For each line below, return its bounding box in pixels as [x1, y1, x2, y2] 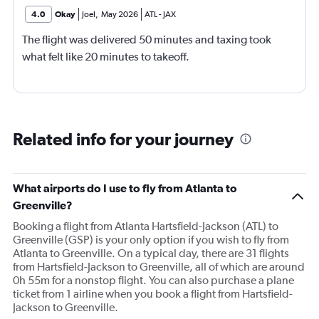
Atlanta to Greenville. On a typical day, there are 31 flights [13, 246, 289, 261]
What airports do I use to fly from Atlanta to [13, 182, 237, 195]
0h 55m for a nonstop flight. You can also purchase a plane [13, 273, 294, 288]
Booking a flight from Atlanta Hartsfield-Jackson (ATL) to [13, 219, 278, 234]
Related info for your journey [13, 129, 234, 150]
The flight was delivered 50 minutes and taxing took [22, 33, 271, 47]
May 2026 [101, 9, 138, 20]
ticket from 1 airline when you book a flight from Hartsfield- [13, 287, 293, 301]
